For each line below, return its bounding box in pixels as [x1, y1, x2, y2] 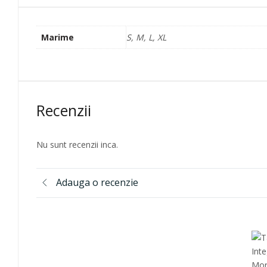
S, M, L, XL [126, 32, 166, 43]
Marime [41, 32, 74, 43]
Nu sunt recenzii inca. [36, 138, 118, 150]
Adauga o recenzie [56, 176, 138, 190]
